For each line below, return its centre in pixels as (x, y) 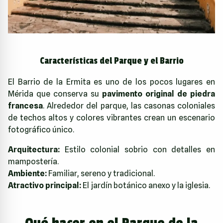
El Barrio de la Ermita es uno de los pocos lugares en (111, 82)
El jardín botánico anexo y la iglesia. (146, 185)
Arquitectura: (34, 149)
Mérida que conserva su (55, 94)
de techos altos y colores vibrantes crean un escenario (111, 117)
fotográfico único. (41, 129)
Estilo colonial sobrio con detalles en (137, 149)
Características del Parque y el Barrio (111, 60)
